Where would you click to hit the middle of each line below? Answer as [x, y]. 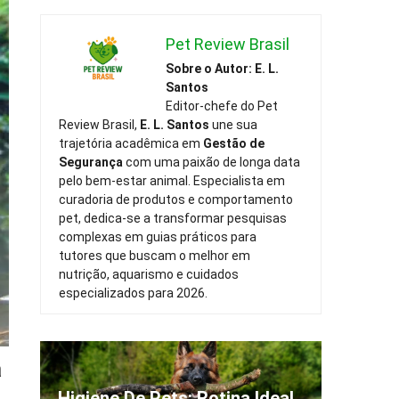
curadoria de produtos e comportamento [176, 200]
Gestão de [234, 144]
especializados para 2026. [134, 293]
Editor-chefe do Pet [222, 106]
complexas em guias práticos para [158, 237]
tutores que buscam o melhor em [155, 256]
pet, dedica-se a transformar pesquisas [173, 219]
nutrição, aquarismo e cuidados [149, 275]
